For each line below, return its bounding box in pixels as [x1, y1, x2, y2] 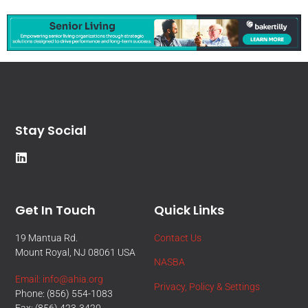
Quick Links [154, 201, 224, 219]
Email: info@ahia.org [15, 274, 104, 285]
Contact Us [154, 232, 201, 243]
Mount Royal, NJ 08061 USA [15, 246, 138, 258]
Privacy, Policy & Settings [154, 280, 260, 292]
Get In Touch [15, 201, 96, 219]
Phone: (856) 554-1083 [15, 288, 113, 300]
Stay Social [15, 122, 87, 140]
